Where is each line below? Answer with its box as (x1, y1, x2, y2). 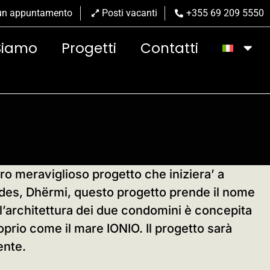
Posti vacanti (101, 7, 157, 19)
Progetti (61, 38, 117, 58)
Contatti (140, 38, 199, 58)
